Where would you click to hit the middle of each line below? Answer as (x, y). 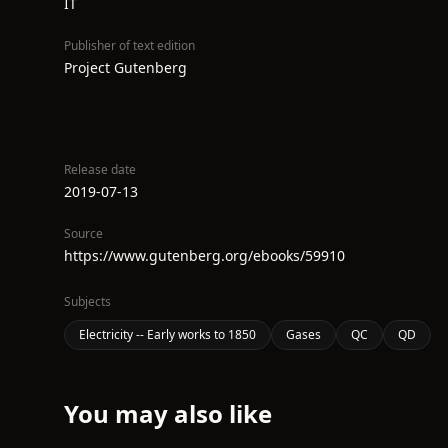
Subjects (87, 301)
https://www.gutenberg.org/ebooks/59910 (204, 255)
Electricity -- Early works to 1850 (167, 334)
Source (83, 233)
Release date (100, 169)
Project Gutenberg (125, 67)
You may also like (168, 413)
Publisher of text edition (129, 45)
